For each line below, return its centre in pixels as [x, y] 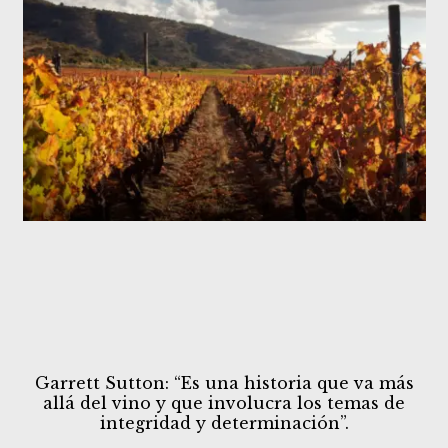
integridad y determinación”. [224, 423]
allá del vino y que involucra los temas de [224, 403]
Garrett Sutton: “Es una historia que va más [224, 383]
